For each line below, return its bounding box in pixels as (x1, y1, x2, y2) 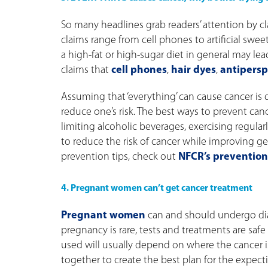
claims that (61, 65, 111, 77)
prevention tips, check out (61, 151, 178, 163)
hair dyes (171, 65, 216, 77)
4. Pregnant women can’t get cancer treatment (61, 184, 252, 194)
